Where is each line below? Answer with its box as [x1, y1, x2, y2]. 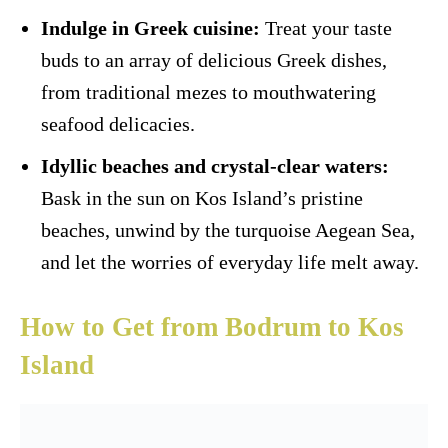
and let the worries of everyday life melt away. [41, 251, 419, 274]
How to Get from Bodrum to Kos [20, 312, 404, 343]
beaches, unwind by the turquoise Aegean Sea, [41, 219, 415, 242]
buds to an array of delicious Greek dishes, [41, 49, 387, 72]
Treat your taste [260, 17, 392, 40]
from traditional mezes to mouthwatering [41, 81, 376, 104]
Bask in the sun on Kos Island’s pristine [41, 187, 363, 210]
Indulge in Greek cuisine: [41, 17, 260, 40]
